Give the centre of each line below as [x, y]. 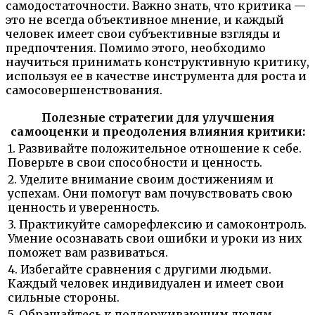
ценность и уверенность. [84, 207]
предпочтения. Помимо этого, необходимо [136, 47]
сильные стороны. [64, 297]
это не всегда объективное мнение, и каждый [145, 19]
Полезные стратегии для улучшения [157, 117]
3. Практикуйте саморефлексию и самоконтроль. [157, 224]
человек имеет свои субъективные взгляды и [143, 33]
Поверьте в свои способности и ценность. [135, 162]
